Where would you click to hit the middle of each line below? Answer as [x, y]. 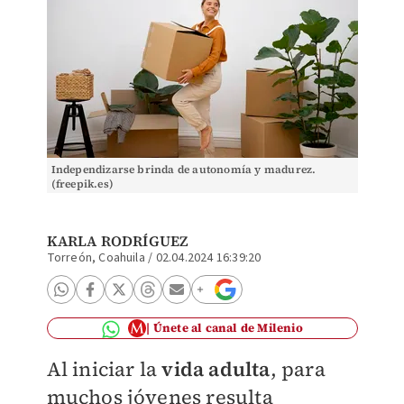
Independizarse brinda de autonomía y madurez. [184, 170]
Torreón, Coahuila [96, 258]
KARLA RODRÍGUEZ [117, 241]
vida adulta [216, 369]
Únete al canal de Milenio [228, 328]
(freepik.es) [82, 184]
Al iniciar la [104, 369]
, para [298, 369]
